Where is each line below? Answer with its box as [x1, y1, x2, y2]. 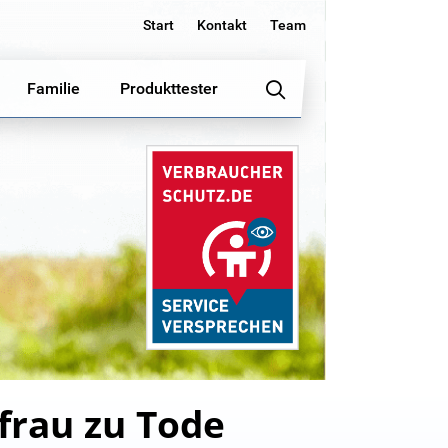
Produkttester [120, 79, 218, 98]
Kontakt [197, 17, 247, 33]
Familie [27, 79, 80, 98]
